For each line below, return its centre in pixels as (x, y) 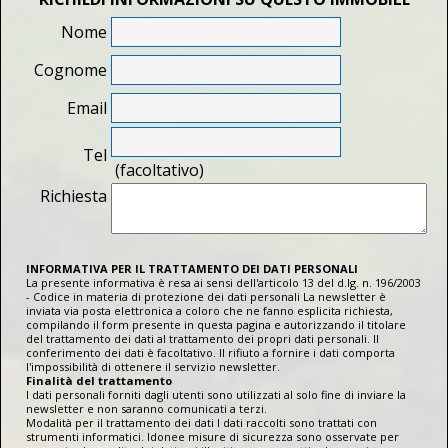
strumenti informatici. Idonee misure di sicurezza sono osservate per (212, 436)
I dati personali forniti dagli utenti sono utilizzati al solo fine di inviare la (216, 394)
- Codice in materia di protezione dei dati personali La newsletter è (206, 296)
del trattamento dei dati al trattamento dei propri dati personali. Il (202, 338)
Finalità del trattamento (99, 380)
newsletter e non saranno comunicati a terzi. (146, 408)
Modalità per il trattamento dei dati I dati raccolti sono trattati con (201, 422)
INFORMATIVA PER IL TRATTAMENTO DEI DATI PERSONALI (192, 268)
